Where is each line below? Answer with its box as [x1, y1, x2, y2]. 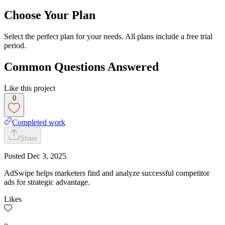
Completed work [12, 118, 65, 127]
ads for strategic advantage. [4, 177, 90, 186]
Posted [4, 151, 27, 160]
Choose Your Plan [4, 8, 95, 22]
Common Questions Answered [4, 60, 159, 73]
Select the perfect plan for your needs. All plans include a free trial [4, 32, 212, 41]
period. [4, 41, 26, 50]
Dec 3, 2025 [27, 151, 66, 160]
